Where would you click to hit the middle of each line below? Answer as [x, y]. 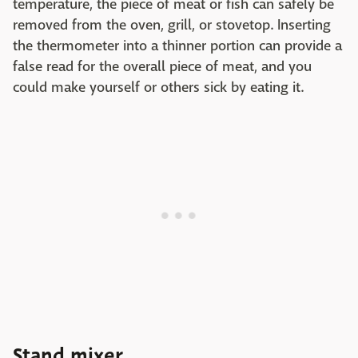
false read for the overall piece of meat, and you [162, 66]
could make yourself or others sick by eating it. [158, 87]
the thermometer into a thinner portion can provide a [177, 46]
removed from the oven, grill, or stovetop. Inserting [172, 25]
